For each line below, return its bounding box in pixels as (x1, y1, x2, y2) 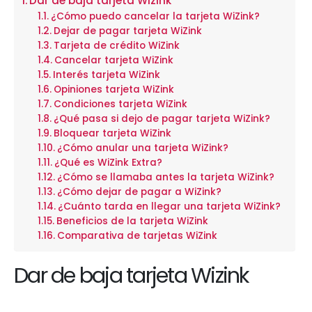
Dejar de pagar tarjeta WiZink (53, 24, 202, 38)
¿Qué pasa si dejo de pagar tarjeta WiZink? (53, 112, 270, 125)
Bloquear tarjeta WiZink (53, 127, 171, 140)
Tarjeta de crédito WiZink (53, 39, 180, 52)
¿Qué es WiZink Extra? (54, 156, 162, 169)
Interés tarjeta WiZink (52, 68, 160, 81)
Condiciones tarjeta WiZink (53, 97, 187, 111)
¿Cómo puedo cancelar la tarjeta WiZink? (50, 10, 260, 23)
